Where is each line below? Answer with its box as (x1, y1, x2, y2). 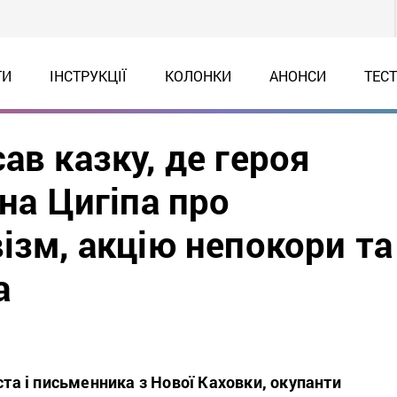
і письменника (20, 371, 136, 393)
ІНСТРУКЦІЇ (49, 66, 127, 85)
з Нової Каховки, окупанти (135, 371, 341, 393)
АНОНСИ (269, 66, 326, 85)
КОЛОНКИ (164, 66, 231, 85)
